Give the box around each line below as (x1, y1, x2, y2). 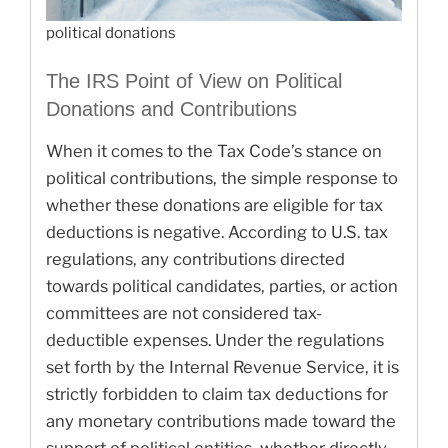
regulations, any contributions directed (46, 249, 345, 269)
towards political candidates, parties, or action (46, 276, 398, 296)
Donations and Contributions (46, 98, 297, 120)
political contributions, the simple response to (46, 168, 398, 188)
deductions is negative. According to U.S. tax (46, 222, 388, 242)
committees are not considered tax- (46, 303, 322, 323)
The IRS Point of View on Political (46, 70, 342, 92)
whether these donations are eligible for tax (46, 195, 383, 215)
